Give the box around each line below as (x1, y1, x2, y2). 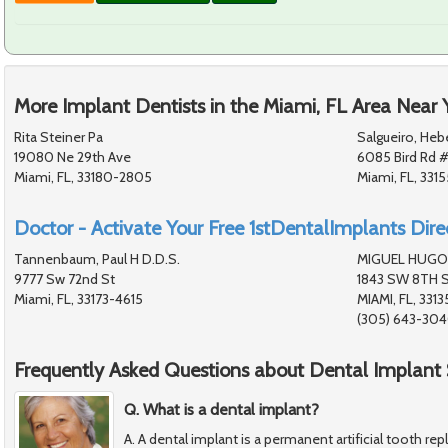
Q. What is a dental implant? (124, 400, 319, 420)
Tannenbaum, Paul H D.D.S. (14, 250, 180, 269)
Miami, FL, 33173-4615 (14, 290, 143, 309)
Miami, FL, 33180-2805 (14, 168, 152, 187)
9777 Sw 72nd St (14, 270, 115, 289)
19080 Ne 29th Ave (14, 148, 131, 167)
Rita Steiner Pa (14, 128, 103, 147)
